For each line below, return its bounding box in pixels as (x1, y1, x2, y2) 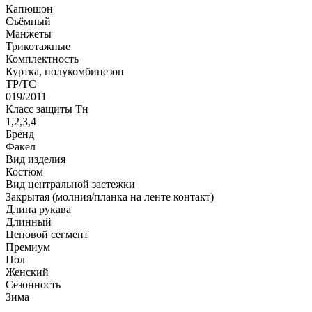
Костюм (6, 165, 43, 178)
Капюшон (6, 2, 53, 15)
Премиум (6, 240, 50, 253)
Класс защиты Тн (6, 102, 88, 115)
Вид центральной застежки (6, 178, 135, 190)
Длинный (6, 215, 52, 228)
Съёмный (6, 15, 51, 27)
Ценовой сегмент (6, 228, 88, 240)
